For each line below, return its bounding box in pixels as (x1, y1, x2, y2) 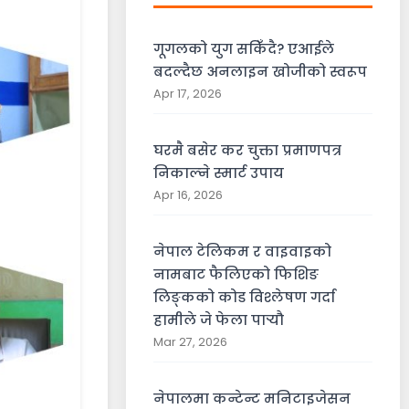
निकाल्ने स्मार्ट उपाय (153, 163, 284, 183)
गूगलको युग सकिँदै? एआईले (153, 39, 334, 58)
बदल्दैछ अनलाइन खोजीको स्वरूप (153, 62, 367, 81)
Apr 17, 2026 (153, 86, 222, 101)
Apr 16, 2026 (153, 187, 223, 203)
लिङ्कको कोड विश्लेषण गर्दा (153, 288, 335, 307)
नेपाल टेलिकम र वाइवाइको (153, 242, 331, 261)
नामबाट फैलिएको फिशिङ (153, 265, 319, 284)
